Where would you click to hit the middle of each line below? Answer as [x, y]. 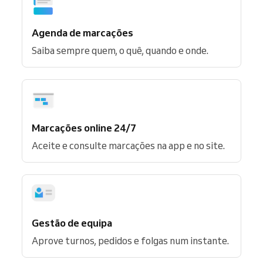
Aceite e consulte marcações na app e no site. [128, 145]
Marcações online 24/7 [84, 127]
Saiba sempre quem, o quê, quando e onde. [120, 50]
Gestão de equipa [72, 222]
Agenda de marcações [82, 32]
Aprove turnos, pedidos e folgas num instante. [130, 240]
